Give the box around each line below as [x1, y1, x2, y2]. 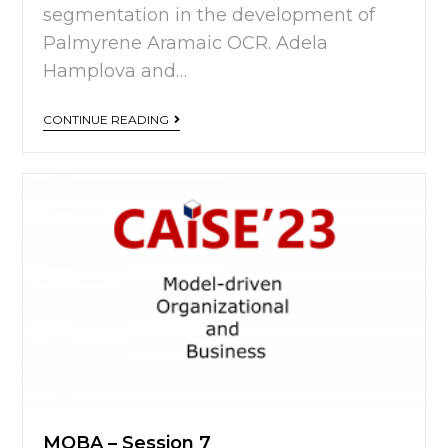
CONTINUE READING [43, 112, 170, 127]
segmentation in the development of [43, 4, 376, 26]
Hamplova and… [43, 60, 188, 82]
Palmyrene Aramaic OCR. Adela [43, 32, 329, 54]
